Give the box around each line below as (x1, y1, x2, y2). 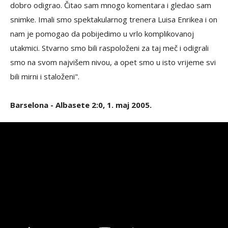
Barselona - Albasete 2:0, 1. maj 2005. (10, 100, 152, 110)
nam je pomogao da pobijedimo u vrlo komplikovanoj (10, 28, 194, 39)
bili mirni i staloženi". (10, 71, 79, 81)
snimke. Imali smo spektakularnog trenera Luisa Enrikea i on (10, 14, 217, 24)
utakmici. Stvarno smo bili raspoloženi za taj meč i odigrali (10, 43, 209, 53)
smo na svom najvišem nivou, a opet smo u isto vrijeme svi (10, 57, 216, 67)
